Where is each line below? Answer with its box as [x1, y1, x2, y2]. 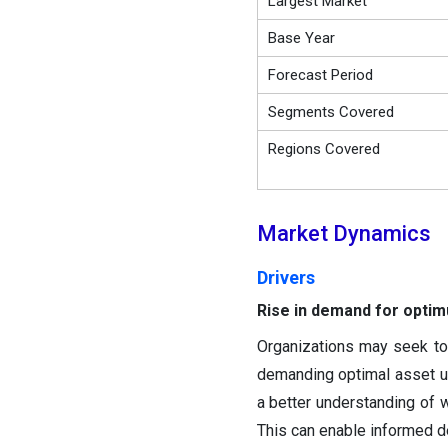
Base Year [267, 29, 335, 48]
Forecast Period [267, 66, 373, 85]
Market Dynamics [256, 221, 431, 247]
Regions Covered [267, 140, 380, 159]
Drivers [256, 267, 315, 289]
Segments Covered [267, 103, 394, 122]
